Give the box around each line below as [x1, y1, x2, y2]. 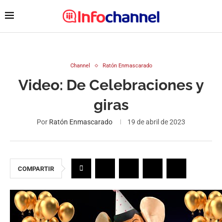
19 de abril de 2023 [127, 118, 185, 126]
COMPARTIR [18, 165, 54, 172]
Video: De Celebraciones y [18, 76, 204, 94]
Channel [70, 62, 90, 69]
